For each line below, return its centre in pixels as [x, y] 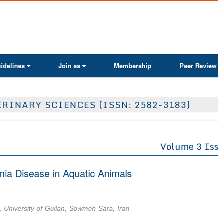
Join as [69, 65]
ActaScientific [131, 12]
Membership [133, 65]
